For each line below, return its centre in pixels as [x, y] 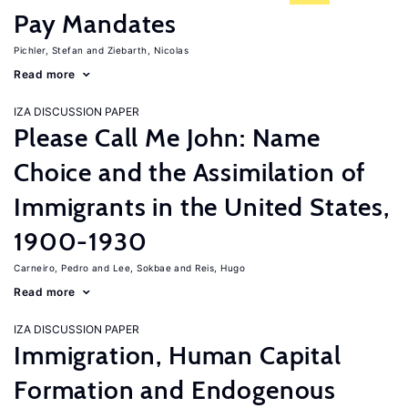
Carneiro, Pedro [51, 268]
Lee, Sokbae [142, 268]
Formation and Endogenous [175, 390]
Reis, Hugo [220, 268]
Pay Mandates [96, 24]
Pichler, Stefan [49, 50]
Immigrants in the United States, [202, 207]
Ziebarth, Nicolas [148, 50]
